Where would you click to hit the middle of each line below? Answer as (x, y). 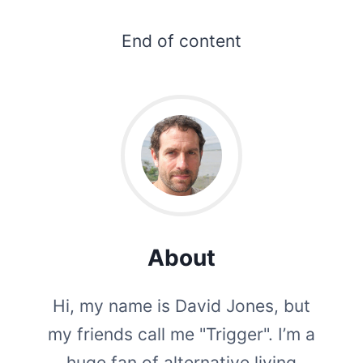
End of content (181, 41)
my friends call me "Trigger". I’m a (181, 334)
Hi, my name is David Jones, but (181, 305)
